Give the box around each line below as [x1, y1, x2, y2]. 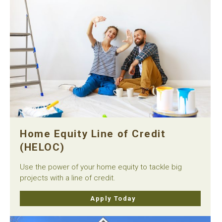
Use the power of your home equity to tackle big [20, 162, 182, 171]
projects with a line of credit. [20, 173, 115, 182]
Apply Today [90, 194, 136, 202]
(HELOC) [20, 141, 65, 153]
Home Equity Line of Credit [20, 127, 166, 140]
